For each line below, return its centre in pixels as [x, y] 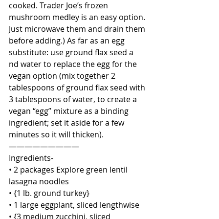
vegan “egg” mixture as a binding [70, 111]
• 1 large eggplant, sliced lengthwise [75, 205]
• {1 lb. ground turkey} [49, 193]
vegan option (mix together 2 [63, 76]
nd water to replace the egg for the [74, 64]
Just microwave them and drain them [78, 29]
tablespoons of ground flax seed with [78, 88]
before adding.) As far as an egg [68, 41]
